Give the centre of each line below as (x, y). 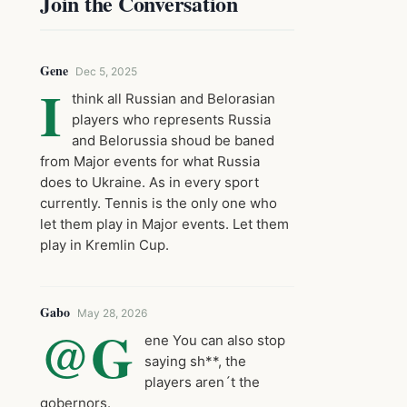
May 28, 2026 (112, 313)
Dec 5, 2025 (106, 71)
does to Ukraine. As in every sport (149, 182)
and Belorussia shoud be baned (173, 140)
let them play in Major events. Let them (164, 224)
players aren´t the (202, 382)
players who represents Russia (171, 119)
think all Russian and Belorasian (174, 99)
